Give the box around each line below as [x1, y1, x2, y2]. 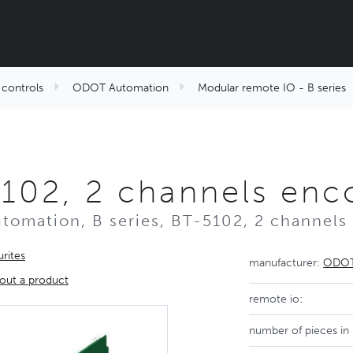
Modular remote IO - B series [198, 81, 346, 95]
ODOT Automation [72, 81, 169, 95]
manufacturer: [249, 256, 324, 269]
